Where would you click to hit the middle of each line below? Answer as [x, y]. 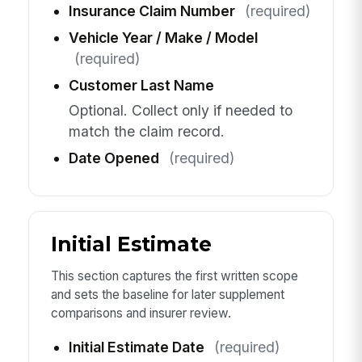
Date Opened [114, 158]
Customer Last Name [141, 86]
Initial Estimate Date [136, 347]
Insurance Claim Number [152, 11]
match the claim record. [146, 131]
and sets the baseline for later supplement [167, 295]
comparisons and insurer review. [141, 314]
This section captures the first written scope [174, 276]
